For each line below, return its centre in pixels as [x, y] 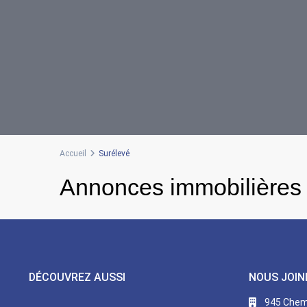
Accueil [73, 153]
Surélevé [114, 153]
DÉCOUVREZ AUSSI [77, 277]
